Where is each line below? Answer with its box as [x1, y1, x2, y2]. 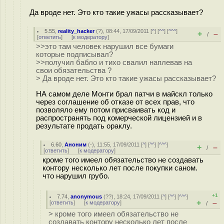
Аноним [64, 141, 87, 147]
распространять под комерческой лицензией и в [36, 113, 202, 122]
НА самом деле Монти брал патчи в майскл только [36, 89, 212, 98]
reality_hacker [58, 28, 95, 34]
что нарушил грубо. [42, 172, 109, 180]
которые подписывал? [36, 50, 113, 58]
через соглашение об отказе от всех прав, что [36, 97, 194, 106]
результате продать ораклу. [36, 121, 132, 130]
